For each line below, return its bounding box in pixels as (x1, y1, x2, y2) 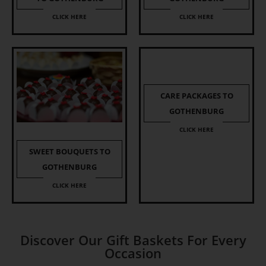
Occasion (104, 244, 161, 262)
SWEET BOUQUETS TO (28, 146, 110, 157)
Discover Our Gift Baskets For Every (20, 231, 246, 249)
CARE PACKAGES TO (160, 90, 233, 102)
